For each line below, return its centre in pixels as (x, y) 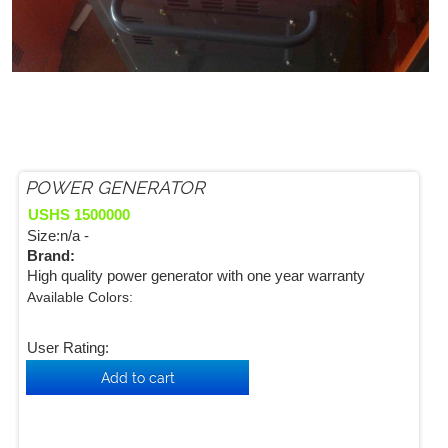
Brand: (50, 255)
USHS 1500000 (78, 214)
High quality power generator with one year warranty (195, 275)
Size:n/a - (57, 235)
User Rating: (67, 347)
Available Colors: (79, 297)
